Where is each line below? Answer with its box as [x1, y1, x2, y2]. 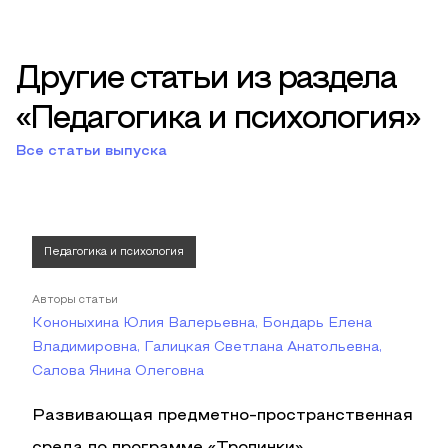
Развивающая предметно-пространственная [32, 409, 413, 423]
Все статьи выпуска [16, 145, 167, 158]
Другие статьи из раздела [16, 66, 396, 94]
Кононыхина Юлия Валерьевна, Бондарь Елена [32, 317, 372, 330]
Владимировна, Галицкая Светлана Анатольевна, [32, 341, 382, 354]
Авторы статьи [32, 295, 118, 305]
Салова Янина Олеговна [32, 365, 204, 378]
